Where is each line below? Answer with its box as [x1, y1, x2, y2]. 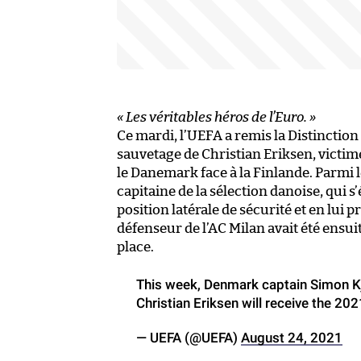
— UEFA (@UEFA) [136, 329, 241, 346]
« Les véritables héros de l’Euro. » [117, 110, 316, 124]
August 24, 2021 [241, 329, 342, 346]
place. [117, 239, 154, 254]
